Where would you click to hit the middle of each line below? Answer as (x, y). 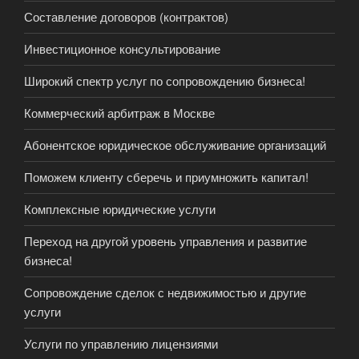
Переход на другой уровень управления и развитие (165, 241)
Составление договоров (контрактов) (126, 17)
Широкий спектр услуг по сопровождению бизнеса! (165, 81)
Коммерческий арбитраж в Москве (119, 113)
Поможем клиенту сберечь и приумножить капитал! (166, 177)
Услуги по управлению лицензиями (121, 344)
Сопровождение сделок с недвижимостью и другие (165, 292)
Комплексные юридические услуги (120, 209)
